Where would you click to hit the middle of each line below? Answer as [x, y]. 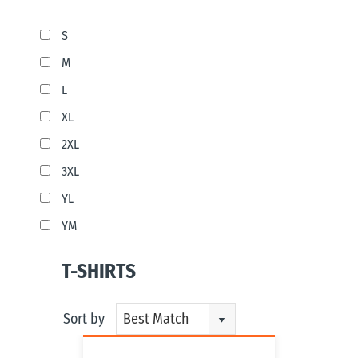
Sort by [84, 319]
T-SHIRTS [99, 272]
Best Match [156, 319]
